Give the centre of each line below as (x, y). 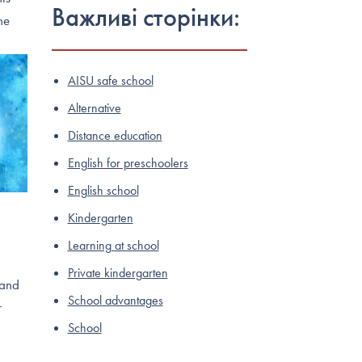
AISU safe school (110, 80)
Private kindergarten (118, 273)
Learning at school (113, 245)
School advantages (115, 300)
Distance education (115, 135)
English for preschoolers (128, 163)
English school (103, 190)
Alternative (94, 108)
